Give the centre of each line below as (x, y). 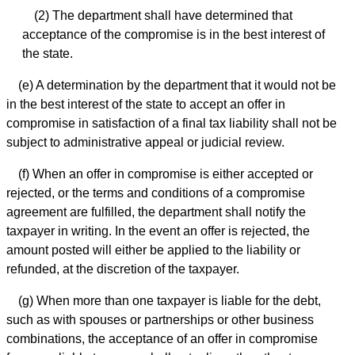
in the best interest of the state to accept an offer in (146, 104)
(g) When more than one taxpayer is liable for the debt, (170, 300)
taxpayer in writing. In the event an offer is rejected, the (158, 231)
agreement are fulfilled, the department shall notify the (156, 212)
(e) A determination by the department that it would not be (177, 85)
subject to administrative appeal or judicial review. (145, 142)
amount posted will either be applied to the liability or (153, 250)
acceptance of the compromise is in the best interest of (174, 34)
